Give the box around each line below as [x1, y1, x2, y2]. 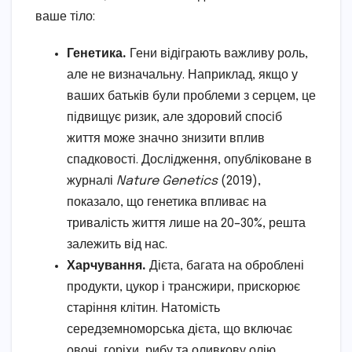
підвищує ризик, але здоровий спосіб [67, 111, 282, 125]
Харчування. [67, 259, 146, 273]
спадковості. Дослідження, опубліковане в [67, 153, 312, 167]
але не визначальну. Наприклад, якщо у [67, 68, 298, 82]
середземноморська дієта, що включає [67, 323, 292, 337]
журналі [67, 174, 116, 189]
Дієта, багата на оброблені [146, 259, 304, 273]
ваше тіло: [35, 10, 95, 24]
